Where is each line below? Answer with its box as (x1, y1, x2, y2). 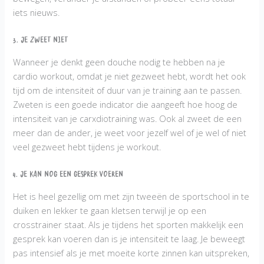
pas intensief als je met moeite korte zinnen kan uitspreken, (13, 246, 250, 259)
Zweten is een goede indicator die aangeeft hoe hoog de (13, 98, 238, 111)
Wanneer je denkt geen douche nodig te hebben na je (13, 56, 226, 68)
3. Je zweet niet (13, 32, 68, 50)
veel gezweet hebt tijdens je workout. (13, 141, 161, 153)
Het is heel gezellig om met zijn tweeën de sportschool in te (13, 190, 250, 202)
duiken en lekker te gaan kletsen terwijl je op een (13, 204, 207, 216)
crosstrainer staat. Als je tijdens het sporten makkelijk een (13, 218, 244, 230)
